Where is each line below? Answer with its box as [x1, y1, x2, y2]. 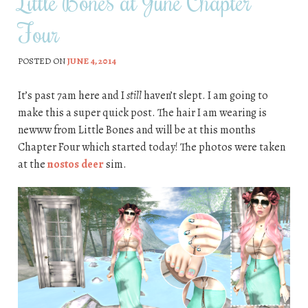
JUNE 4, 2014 [67, 55, 116, 67]
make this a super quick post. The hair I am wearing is [17, 104, 267, 120]
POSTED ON [17, 55, 67, 67]
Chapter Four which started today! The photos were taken [17, 139, 285, 155]
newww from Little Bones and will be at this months [17, 122, 256, 137]
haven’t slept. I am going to [143, 87, 268, 103]
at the [17, 156, 47, 172]
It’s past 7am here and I [17, 87, 126, 103]
